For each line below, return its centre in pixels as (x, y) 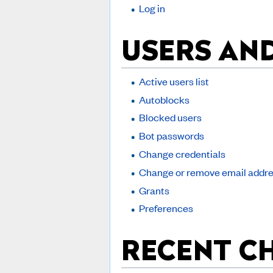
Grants (154, 190)
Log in (152, 8)
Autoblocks (164, 99)
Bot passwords (171, 136)
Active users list (174, 81)
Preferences (166, 208)
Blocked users (170, 117)
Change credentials (182, 153)
